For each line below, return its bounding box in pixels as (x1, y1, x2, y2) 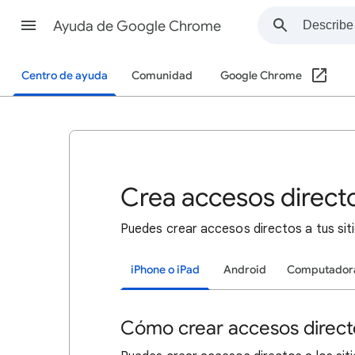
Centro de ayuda (21, 69, 108, 82)
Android (223, 263, 266, 277)
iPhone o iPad (131, 263, 200, 277)
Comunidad (132, 69, 193, 82)
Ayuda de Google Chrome (53, 17, 221, 35)
